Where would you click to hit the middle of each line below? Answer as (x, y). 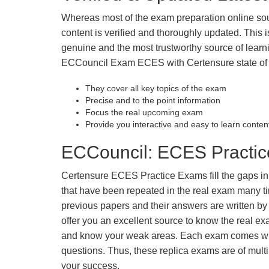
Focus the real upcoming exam (144, 112)
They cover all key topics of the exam (156, 88)
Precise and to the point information (153, 100)
